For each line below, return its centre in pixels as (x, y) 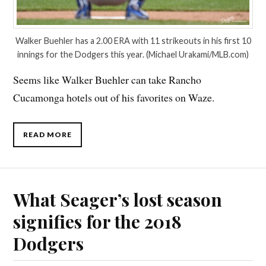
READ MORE (48, 135)
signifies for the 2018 (98, 221)
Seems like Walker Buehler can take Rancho (107, 80)
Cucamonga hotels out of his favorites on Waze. (114, 98)
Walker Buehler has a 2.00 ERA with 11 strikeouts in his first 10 (133, 41)
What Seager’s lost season (118, 199)
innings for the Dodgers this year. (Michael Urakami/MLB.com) (133, 55)
